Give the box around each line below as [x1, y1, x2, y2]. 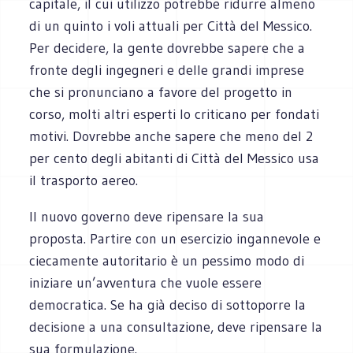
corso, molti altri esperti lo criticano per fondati [29, 105, 320, 123]
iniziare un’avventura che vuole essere [29, 273, 262, 292]
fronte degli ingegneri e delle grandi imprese [29, 61, 305, 79]
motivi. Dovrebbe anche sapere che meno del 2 [29, 127, 314, 145]
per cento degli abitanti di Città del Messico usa [29, 149, 320, 167]
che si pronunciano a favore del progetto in [29, 83, 293, 101]
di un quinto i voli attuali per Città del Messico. [29, 17, 313, 35]
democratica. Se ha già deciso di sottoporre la [29, 295, 307, 314]
